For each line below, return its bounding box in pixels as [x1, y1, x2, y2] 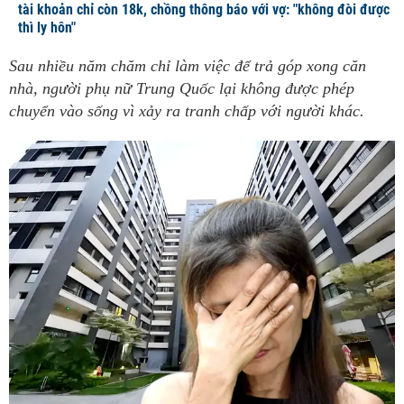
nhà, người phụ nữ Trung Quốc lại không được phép [9, 79, 354, 98]
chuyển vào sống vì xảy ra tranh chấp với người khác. [9, 102, 364, 121]
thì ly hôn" [18, 19, 76, 37]
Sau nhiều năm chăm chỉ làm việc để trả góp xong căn [9, 57, 366, 76]
